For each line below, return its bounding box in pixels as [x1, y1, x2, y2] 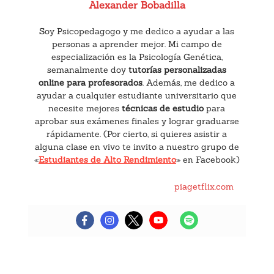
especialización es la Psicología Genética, [51, 51, 223, 62]
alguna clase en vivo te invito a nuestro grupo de [34, 141, 239, 152]
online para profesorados [39, 76, 143, 88]
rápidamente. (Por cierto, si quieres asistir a [46, 128, 228, 139]
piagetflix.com [174, 180, 234, 192]
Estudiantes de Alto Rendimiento [38, 154, 176, 165]
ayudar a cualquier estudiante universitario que [37, 89, 237, 101]
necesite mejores [48, 102, 120, 114]
